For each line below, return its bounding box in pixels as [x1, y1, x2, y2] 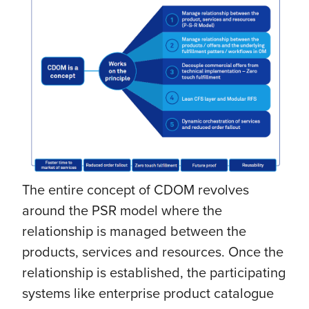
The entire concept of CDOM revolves [22, 179, 249, 199]
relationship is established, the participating [22, 261, 286, 282]
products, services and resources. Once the [22, 241, 283, 261]
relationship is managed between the [22, 220, 246, 241]
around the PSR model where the [22, 199, 222, 220]
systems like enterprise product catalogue [22, 282, 274, 303]
